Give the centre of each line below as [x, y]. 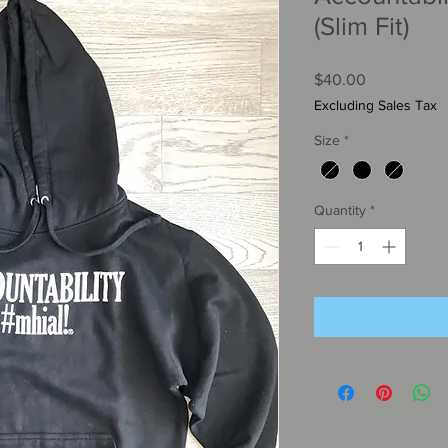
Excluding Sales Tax [375, 105]
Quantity [340, 210]
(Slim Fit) [361, 26]
